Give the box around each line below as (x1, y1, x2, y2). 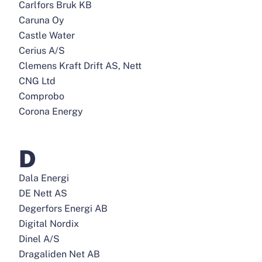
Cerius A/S (19, 45, 65, 56)
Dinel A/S (19, 233, 60, 244)
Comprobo (19, 91, 64, 102)
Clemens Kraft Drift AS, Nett (19, 60, 142, 71)
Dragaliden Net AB (19, 249, 100, 260)
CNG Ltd (19, 75, 56, 87)
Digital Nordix (19, 218, 79, 229)
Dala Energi (19, 173, 69, 184)
